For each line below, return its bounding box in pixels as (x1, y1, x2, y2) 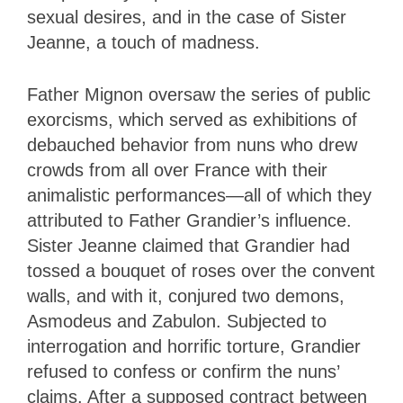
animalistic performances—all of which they (27, 184, 372, 205)
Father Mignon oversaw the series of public (27, 84, 371, 104)
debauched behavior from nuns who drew (27, 134, 357, 155)
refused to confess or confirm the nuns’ (27, 361, 339, 381)
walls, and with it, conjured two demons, (27, 285, 345, 306)
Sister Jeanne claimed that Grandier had (27, 235, 350, 255)
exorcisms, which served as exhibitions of (27, 109, 357, 130)
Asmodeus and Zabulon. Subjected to (27, 310, 327, 331)
